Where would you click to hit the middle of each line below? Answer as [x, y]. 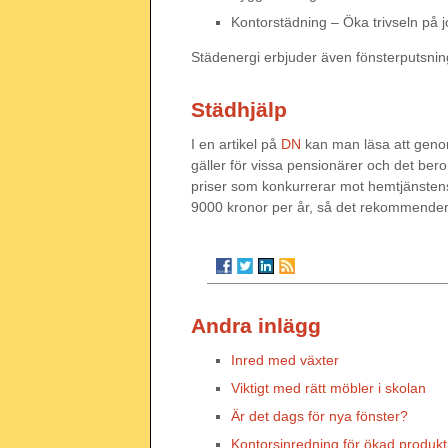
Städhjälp [239, 109]
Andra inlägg [256, 325]
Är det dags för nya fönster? [319, 416]
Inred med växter [285, 360]
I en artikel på [236, 144]
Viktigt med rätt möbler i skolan [328, 388]
